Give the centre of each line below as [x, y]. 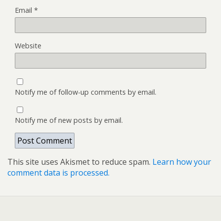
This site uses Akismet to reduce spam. [80, 162]
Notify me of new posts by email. [69, 120]
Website [28, 45]
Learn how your [182, 162]
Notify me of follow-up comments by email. [86, 92]
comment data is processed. [58, 172]
